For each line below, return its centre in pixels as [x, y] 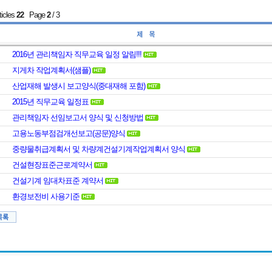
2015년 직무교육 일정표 [50, 102]
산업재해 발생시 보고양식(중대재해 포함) [79, 86]
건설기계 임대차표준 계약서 [58, 181]
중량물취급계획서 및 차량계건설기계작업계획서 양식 [99, 149]
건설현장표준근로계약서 [52, 165]
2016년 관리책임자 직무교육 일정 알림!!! [77, 54]
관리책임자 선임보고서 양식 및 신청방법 [78, 117]
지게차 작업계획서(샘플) [51, 70]
